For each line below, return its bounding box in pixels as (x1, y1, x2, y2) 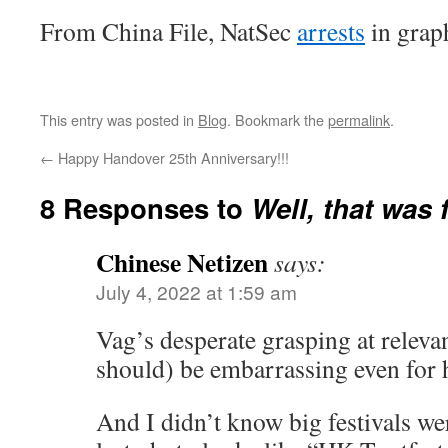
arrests (297, 14, 365, 48)
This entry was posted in (40, 109, 198, 130)
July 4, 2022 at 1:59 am (96, 278, 297, 305)
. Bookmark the (227, 109, 328, 130)
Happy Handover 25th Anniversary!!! (54, 147, 289, 168)
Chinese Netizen (96, 243, 268, 281)
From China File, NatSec (40, 14, 297, 48)
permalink (328, 109, 390, 130)
